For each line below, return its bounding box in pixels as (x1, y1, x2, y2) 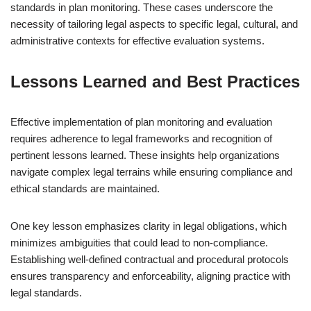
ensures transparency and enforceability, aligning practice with (10, 270, 290, 282)
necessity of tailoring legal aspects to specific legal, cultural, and (10, 18, 298, 30)
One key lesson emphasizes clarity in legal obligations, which (10, 220, 287, 232)
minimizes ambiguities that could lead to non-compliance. (10, 237, 268, 249)
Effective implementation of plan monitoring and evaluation (10, 116, 272, 128)
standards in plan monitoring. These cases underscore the (10, 1, 273, 13)
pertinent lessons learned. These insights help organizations (10, 149, 280, 161)
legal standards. (10, 287, 82, 299)
